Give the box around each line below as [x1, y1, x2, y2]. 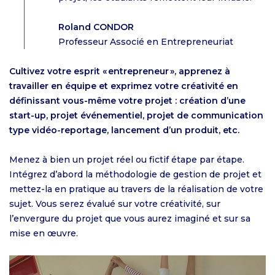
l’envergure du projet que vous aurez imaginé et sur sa [9, 213, 250, 224]
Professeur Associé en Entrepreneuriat [58, 36, 233, 47]
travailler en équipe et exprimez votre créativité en [9, 80, 238, 91]
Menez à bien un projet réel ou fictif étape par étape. [9, 154, 244, 165]
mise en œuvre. [9, 228, 78, 239]
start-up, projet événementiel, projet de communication [9, 110, 263, 121]
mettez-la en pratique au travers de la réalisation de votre [9, 184, 263, 195]
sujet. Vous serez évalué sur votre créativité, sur [9, 198, 220, 209]
